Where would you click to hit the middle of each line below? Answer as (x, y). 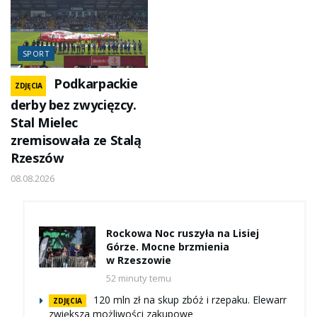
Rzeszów (38, 158)
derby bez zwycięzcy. (74, 105)
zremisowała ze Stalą (76, 140)
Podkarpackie (96, 84)
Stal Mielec (44, 123)
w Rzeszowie (139, 260)
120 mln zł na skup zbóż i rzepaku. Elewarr (190, 300)
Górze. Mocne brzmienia (168, 247)
